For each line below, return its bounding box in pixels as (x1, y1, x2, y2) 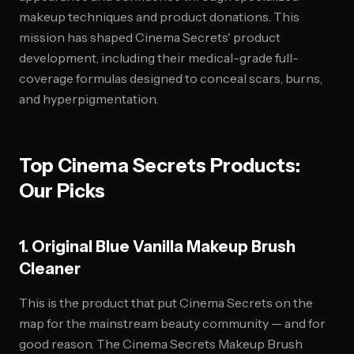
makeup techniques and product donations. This (19, 9, 299, 24)
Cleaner (19, 259, 81, 278)
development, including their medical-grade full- (19, 50, 299, 66)
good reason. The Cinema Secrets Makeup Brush (19, 336, 303, 352)
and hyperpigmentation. (19, 91, 158, 107)
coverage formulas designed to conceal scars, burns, (19, 70, 322, 86)
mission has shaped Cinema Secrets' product (19, 29, 281, 45)
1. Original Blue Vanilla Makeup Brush (19, 237, 296, 256)
